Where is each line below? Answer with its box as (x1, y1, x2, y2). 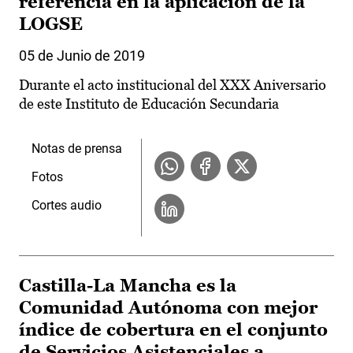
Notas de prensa (32, 141, 122, 157)
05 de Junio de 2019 (19, 47, 145, 65)
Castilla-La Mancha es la (19, 276, 236, 296)
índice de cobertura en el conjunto (19, 320, 328, 340)
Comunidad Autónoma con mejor (19, 298, 318, 318)
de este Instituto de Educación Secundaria (19, 95, 279, 113)
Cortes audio (32, 198, 102, 214)
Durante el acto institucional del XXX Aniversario (19, 76, 326, 94)
